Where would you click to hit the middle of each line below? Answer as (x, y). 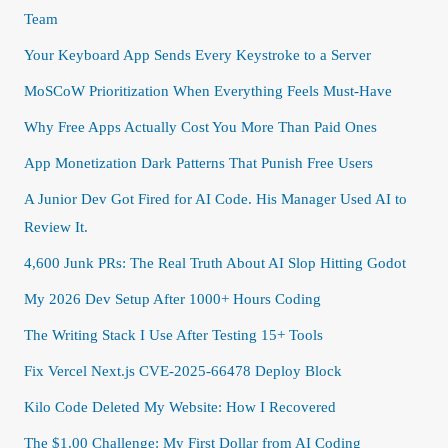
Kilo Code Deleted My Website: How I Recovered (180, 406)
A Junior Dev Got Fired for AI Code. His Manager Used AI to (215, 198)
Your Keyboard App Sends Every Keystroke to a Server (197, 54)
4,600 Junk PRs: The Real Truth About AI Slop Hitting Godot (215, 262)
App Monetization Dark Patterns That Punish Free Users (198, 162)
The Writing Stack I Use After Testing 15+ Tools (173, 334)
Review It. (56, 226)
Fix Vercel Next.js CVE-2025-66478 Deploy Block (183, 370)
